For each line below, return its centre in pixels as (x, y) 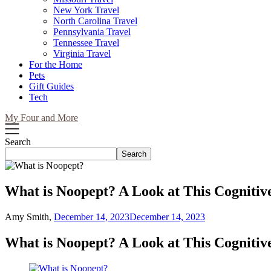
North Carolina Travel (95, 21)
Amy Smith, (29, 217)
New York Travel (86, 10)
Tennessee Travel (86, 43)
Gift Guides (51, 86)
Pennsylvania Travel (92, 32)
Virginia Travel (82, 54)
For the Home (56, 64)
